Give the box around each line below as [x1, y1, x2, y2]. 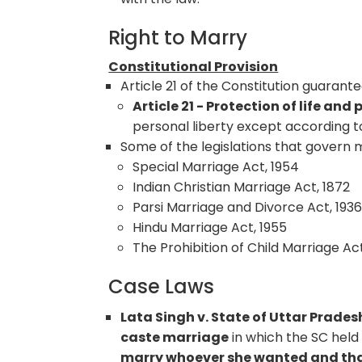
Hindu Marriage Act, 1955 [133, 217, 288, 237]
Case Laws [108, 272, 215, 300]
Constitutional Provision [108, 57, 279, 76]
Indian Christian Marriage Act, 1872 [133, 177, 351, 196]
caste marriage [120, 327, 229, 347]
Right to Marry [108, 23, 248, 51]
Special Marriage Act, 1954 [133, 157, 300, 176]
